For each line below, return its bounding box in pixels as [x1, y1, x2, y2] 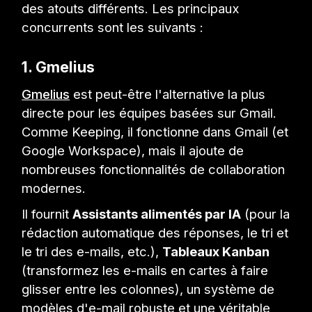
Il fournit [22, 206, 73, 222]
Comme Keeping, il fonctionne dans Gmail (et [22, 124, 289, 140]
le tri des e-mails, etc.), [22, 244, 163, 260]
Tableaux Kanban [162, 244, 270, 260]
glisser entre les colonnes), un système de [22, 281, 275, 297]
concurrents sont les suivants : [22, 19, 204, 36]
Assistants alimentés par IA [72, 206, 242, 222]
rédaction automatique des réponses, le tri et [22, 225, 289, 241]
